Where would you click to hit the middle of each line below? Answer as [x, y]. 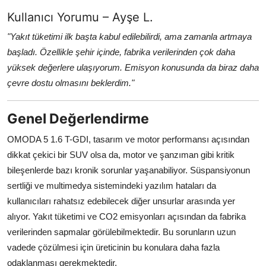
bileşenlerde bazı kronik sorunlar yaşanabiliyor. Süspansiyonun [129, 170]
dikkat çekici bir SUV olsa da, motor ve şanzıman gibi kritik [121, 155]
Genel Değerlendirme [78, 119]
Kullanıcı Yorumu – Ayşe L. [80, 18]
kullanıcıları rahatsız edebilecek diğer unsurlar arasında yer [121, 201]
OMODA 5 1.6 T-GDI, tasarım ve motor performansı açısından [128, 140]
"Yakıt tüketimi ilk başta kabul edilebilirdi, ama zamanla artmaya [129, 37]
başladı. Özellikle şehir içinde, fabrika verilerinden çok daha [121, 52]
